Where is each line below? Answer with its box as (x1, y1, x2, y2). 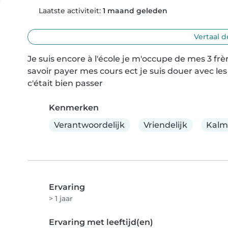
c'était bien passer (27, 78, 103, 88)
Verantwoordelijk (54, 120, 125, 130)
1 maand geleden (102, 6, 167, 15)
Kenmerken (49, 103, 99, 112)
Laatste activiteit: (36, 6, 103, 15)
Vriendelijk (144, 120, 188, 130)
